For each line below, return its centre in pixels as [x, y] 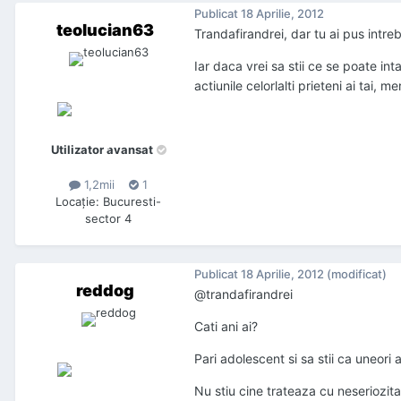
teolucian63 [105, 30]
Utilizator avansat [102, 150]
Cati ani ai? [226, 327]
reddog [105, 291]
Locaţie [76, 202]
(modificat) [357, 273]
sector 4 [108, 219]
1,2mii [98, 185]
